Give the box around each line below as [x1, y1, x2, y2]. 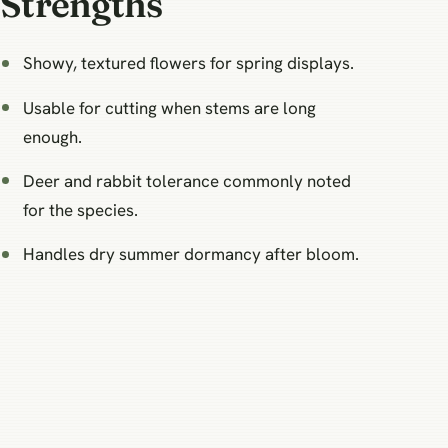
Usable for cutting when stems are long [23, 96, 317, 119]
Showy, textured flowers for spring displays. [23, 52, 355, 75]
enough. [23, 125, 83, 148]
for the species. [23, 199, 139, 222]
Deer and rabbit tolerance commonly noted [23, 170, 352, 193]
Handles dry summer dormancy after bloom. [23, 243, 360, 266]
